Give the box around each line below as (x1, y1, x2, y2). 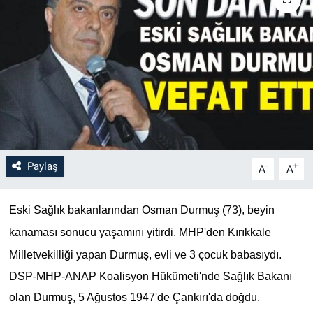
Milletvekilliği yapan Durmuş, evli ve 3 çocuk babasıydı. (8, 248, 282, 261)
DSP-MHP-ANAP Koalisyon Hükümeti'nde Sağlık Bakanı (8, 270, 292, 282)
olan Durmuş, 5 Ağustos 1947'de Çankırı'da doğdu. (8, 291, 260, 303)
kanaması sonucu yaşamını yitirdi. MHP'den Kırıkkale (8, 226, 271, 238)
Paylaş (27, 159, 58, 173)
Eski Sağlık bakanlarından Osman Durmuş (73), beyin (8, 203, 275, 216)
